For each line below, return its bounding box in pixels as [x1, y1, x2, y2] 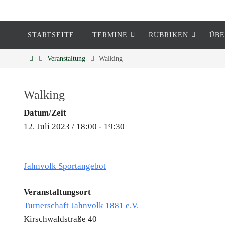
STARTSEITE [28, 31, 74, 39]
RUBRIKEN [149, 31, 188, 39]
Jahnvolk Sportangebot [24, 161, 106, 171]
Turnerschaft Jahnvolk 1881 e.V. [24, 201, 139, 210]
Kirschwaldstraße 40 [24, 214, 97, 224]
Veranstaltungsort [24, 187, 91, 197]
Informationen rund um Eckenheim [24, 71, 167, 82]
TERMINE [92, 31, 128, 39]
